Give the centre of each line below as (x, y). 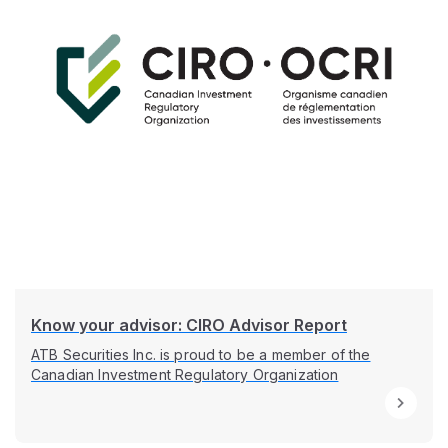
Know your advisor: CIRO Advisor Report (189, 324)
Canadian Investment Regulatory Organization (185, 374)
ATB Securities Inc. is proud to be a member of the (201, 354)
